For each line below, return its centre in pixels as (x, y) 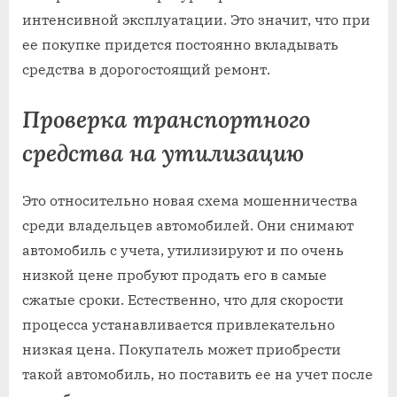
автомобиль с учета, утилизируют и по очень (183, 250)
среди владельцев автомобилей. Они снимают (188, 226)
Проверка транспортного (166, 119)
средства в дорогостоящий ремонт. (146, 69)
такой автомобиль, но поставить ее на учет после (198, 374)
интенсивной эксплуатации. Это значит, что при (196, 19)
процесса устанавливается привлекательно (179, 325)
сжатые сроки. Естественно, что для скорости (183, 300)
